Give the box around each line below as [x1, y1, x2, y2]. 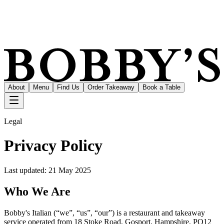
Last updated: [4, 165, 48, 174]
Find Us [57, 83, 79, 91]
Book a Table [142, 83, 180, 91]
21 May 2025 [48, 165, 91, 174]
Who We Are [4, 184, 70, 198]
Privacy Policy [4, 136, 102, 155]
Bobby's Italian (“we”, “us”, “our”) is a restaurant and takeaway [4, 208, 205, 217]
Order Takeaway [87, 83, 134, 91]
